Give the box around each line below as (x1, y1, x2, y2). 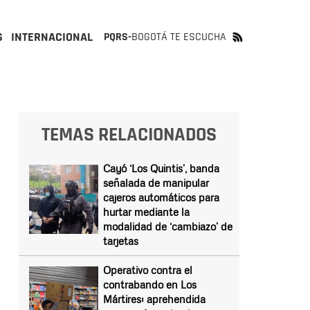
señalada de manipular (102, 176, 209, 189)
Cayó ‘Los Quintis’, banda (102, 162, 219, 174)
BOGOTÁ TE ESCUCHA (131, 30, 226, 44)
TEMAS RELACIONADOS (41, 122, 217, 147)
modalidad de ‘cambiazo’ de (102, 220, 232, 232)
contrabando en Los (102, 278, 197, 291)
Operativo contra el (102, 264, 192, 276)
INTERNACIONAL (11, 29, 93, 45)
